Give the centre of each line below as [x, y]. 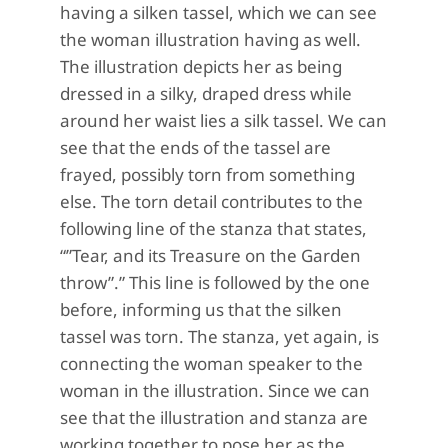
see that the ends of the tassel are [195, 147]
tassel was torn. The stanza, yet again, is [219, 336]
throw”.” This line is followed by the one [215, 282]
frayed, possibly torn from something [207, 174]
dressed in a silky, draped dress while [206, 93]
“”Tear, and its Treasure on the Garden [210, 255]
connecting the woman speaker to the [211, 363]
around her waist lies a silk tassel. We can [223, 120]
